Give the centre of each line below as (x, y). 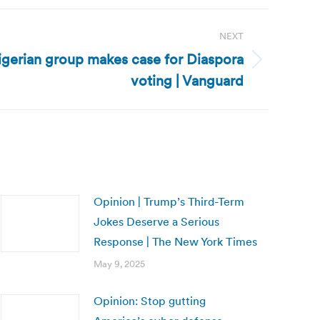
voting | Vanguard (187, 81)
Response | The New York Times (175, 241)
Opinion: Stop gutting (150, 301)
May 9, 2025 (119, 264)
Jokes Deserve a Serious (156, 221)
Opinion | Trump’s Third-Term (169, 201)
